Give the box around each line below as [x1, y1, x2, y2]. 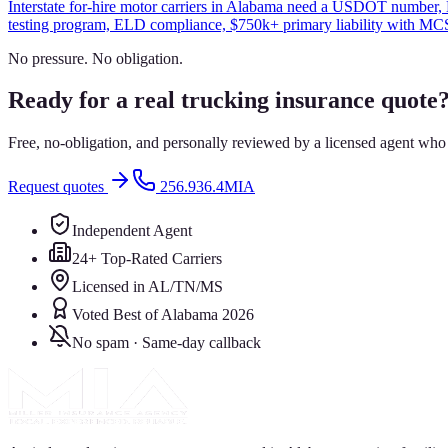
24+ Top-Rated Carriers [72, 250, 222, 268]
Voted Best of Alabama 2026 [72, 306, 254, 324]
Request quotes [8, 178, 108, 196]
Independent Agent [72, 222, 192, 240]
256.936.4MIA [160, 178, 255, 196]
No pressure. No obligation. [8, 49, 183, 67]
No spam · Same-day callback [72, 334, 261, 352]
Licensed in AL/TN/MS [72, 278, 223, 296]
